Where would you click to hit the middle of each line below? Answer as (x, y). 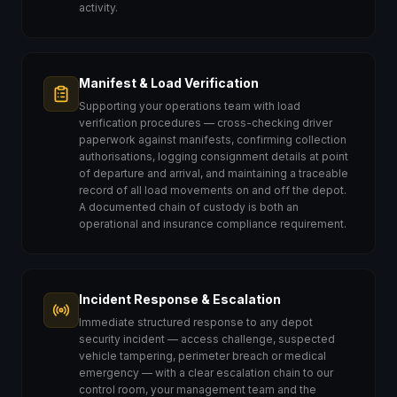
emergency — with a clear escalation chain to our (206, 373)
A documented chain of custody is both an (189, 207)
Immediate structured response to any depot (196, 322)
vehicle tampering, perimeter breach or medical (202, 356)
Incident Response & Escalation (180, 299)
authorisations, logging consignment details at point (214, 156)
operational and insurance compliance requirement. (213, 224)
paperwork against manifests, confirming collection (213, 140)
